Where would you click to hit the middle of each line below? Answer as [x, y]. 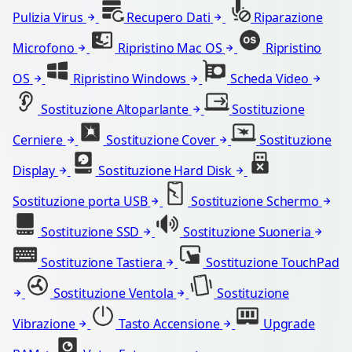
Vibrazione [44, 324]
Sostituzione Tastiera [101, 263]
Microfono [44, 48]
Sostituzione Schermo [255, 202]
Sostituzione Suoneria [247, 232]
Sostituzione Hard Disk [165, 171]
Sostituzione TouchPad [273, 263]
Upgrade [289, 324]
